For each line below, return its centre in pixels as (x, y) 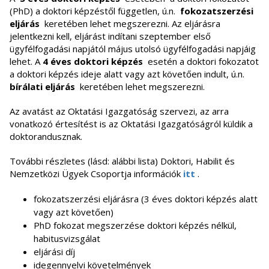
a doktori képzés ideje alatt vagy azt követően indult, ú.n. (128, 74)
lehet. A (26, 61)
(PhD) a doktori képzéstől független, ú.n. (94, 11)
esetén (161, 61)
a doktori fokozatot (219, 61)
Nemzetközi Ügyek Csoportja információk (96, 174)
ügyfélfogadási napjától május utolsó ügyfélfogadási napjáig (133, 49)
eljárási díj (54, 252)
